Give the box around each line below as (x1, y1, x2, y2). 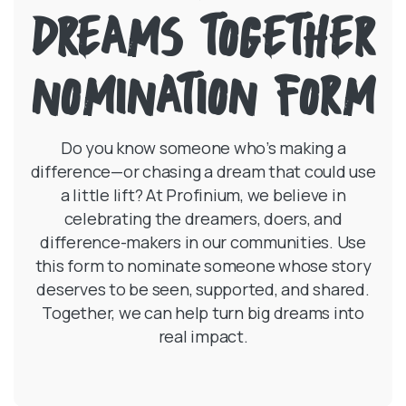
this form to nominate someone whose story (34, 255, 372, 276)
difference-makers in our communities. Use (40, 231, 366, 253)
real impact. (158, 325, 248, 347)
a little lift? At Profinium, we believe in (60, 184, 346, 206)
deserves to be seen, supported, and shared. (36, 278, 370, 300)
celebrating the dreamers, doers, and (63, 208, 343, 229)
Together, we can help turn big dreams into (42, 302, 364, 324)
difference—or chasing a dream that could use (30, 160, 376, 182)
